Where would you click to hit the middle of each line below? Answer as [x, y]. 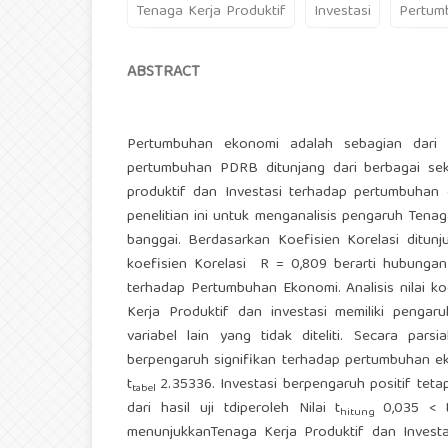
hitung [362, 413]
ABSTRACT [163, 73]
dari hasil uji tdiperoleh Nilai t [234, 409]
